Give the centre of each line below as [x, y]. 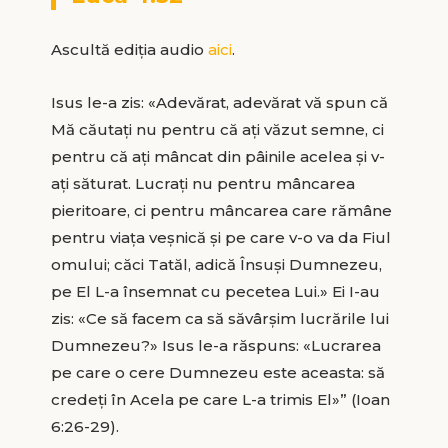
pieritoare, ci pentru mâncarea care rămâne [221, 210]
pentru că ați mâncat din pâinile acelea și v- [217, 156]
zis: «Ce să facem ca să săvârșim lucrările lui [219, 318]
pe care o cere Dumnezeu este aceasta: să [217, 372]
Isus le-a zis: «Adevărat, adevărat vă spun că [219, 102]
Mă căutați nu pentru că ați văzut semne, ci [217, 129]
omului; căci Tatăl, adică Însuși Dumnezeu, [216, 264]
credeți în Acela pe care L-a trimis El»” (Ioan [220, 399]
